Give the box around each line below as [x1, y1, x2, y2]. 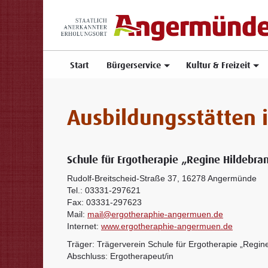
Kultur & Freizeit [186, 61, 250, 70]
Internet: [67, 221, 101, 231]
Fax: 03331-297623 [67, 197, 142, 207]
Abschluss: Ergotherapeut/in [67, 251, 173, 261]
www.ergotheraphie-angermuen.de [101, 221, 233, 231]
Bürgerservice [106, 61, 161, 70]
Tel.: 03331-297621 [67, 185, 141, 195]
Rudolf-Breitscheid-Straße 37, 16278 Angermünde [67, 173, 257, 183]
